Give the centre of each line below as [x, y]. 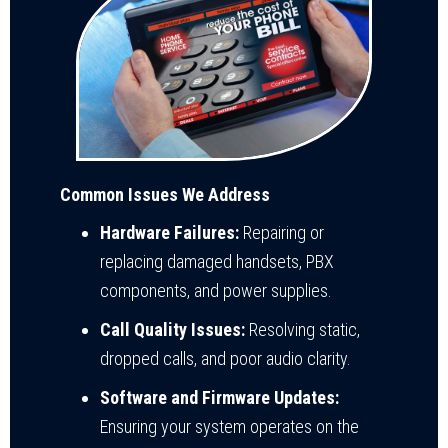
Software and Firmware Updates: [219, 397]
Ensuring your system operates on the [229, 426]
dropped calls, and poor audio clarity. [225, 358]
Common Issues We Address [165, 194]
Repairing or [281, 232]
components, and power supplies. [216, 290]
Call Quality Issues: [172, 329]
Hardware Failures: [169, 232]
